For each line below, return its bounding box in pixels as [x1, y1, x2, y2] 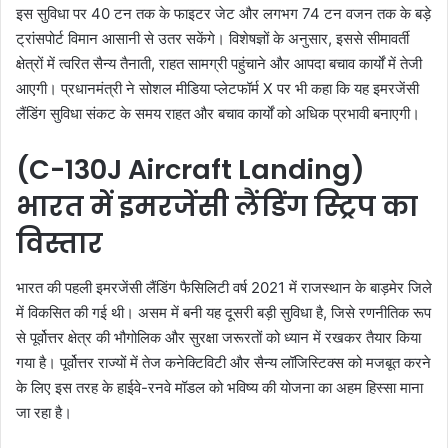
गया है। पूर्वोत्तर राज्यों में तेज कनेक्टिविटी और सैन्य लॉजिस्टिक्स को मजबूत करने [16, 353, 431, 373]
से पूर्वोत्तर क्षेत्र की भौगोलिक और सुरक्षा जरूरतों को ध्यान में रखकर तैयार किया [16, 328, 421, 348]
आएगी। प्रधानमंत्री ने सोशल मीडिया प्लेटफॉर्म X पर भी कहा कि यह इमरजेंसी [16, 78, 419, 98]
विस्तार [16, 224, 103, 262]
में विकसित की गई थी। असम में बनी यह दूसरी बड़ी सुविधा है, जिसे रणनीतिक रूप [16, 303, 431, 323]
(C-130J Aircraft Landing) [16, 150, 365, 188]
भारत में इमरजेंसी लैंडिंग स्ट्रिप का [16, 187, 418, 225]
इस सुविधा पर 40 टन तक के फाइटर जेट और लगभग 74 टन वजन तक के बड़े [16, 3, 431, 23]
